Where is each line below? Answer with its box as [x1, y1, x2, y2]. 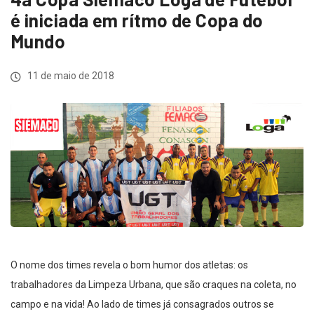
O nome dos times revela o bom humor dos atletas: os [11, 259, 248, 271]
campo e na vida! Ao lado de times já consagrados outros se [11, 298, 274, 310]
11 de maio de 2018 [25, 70, 114, 82]
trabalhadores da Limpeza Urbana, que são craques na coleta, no [11, 278, 296, 290]
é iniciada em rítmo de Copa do [11, 9, 264, 32]
